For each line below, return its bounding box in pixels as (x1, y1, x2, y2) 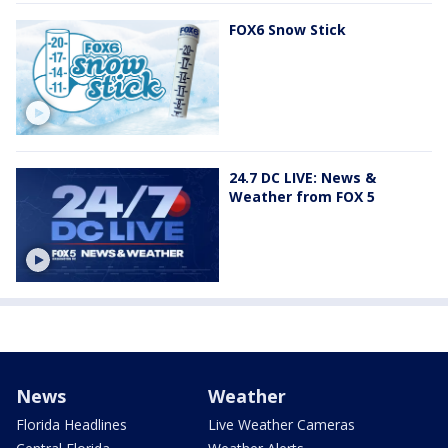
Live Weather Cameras (208, 414, 355, 434)
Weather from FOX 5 (229, 186, 375, 206)
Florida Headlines (16, 414, 127, 434)
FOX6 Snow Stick (229, 20, 346, 40)
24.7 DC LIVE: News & (229, 167, 376, 187)
